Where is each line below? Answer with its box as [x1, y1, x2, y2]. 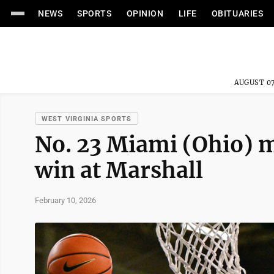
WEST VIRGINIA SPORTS [42, 115, 131, 123]
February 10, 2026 [35, 195, 96, 205]
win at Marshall [35, 157, 203, 184]
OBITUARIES [211, 9, 264, 18]
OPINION [126, 9, 164, 18]
